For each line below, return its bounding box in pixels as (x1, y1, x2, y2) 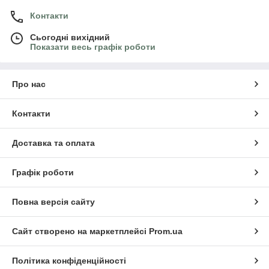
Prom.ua (149, 226, 183, 236)
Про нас (12, 79, 46, 89)
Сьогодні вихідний (30, 32, 110, 42)
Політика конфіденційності (12, 255, 126, 265)
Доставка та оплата (12, 138, 95, 148)
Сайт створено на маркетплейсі (12, 226, 149, 236)
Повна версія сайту (12, 196, 95, 207)
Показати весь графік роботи (30, 41, 156, 52)
